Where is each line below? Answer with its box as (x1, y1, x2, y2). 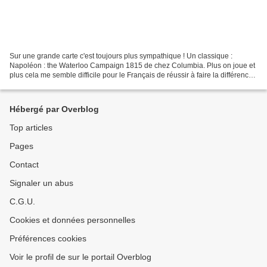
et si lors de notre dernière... (10, 80, 100, 89)
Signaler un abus (10, 178, 73, 188)
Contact (10, 160, 39, 169)
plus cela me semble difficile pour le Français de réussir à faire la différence (10, 70, 253, 79)
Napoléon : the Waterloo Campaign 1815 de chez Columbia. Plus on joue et (10, 61, 255, 70)
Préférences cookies (10, 234, 86, 243)
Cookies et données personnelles (10, 215, 135, 225)
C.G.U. (10, 197, 35, 206)
